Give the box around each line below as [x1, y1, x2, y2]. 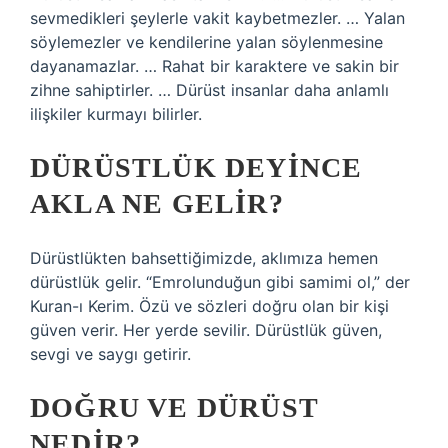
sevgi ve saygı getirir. [30, 344, 191, 364]
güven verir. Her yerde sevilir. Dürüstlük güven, [30, 320, 382, 340]
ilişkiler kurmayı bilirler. [30, 104, 202, 124]
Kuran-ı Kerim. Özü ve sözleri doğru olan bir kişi [30, 296, 389, 316]
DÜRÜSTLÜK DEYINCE [30, 152, 363, 183]
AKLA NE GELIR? [30, 188, 284, 219]
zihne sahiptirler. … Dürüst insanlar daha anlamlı [30, 80, 389, 100]
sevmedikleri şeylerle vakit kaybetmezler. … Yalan [30, 8, 405, 28]
